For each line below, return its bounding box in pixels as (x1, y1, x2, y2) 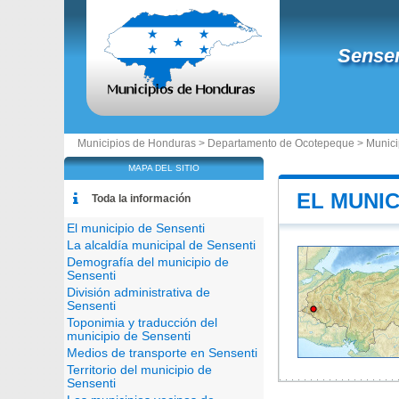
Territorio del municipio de (67, 363, 212, 377)
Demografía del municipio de (67, 256, 229, 269)
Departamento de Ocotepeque (208, 137, 354, 150)
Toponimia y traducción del (67, 316, 217, 330)
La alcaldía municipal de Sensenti (67, 239, 256, 252)
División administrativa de (67, 286, 210, 299)
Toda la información (92, 192, 191, 205)
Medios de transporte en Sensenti (67, 346, 257, 360)
